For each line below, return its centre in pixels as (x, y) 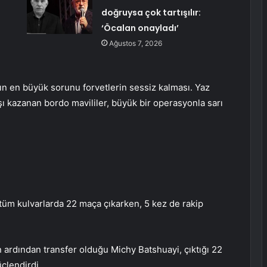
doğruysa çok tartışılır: (151, 13)
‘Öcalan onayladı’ (140, 28)
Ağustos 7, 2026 (135, 44)
